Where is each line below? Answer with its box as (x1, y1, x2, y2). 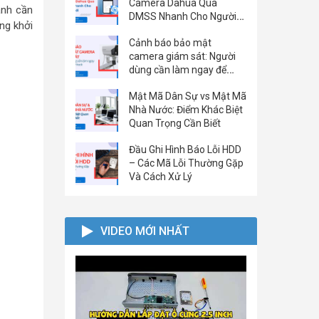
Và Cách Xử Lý (129, 171, 192, 182)
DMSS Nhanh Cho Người (129, 11, 236, 22)
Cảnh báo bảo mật (129, 37, 211, 48)
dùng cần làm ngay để (129, 64, 226, 75)
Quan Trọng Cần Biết (129, 117, 221, 129)
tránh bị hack (129, 78, 187, 89)
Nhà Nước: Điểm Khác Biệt (129, 104, 243, 115)
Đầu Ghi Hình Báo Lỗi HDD (129, 144, 241, 155)
